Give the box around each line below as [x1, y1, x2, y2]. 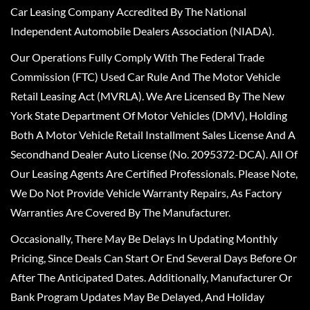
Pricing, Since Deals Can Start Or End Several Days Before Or [10, 250, 297, 264]
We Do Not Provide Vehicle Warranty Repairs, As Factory [10, 185, 282, 199]
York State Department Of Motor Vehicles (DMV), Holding [10, 108, 287, 122]
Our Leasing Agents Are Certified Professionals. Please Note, [10, 166, 298, 180]
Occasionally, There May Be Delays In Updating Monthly [10, 231, 277, 245]
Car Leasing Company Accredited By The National [10, 4, 246, 18]
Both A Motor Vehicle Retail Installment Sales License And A [10, 127, 295, 141]
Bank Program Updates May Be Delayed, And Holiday [10, 289, 264, 303]
